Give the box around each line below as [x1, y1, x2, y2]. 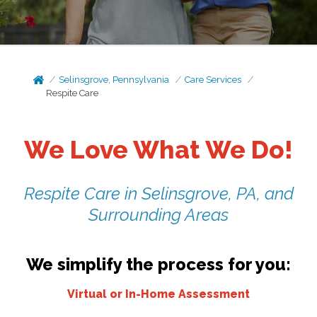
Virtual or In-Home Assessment [67, 287, 250, 301]
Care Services [185, 74, 242, 85]
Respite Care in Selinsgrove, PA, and [23, 183, 294, 204]
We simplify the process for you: [26, 253, 291, 275]
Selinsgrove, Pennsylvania [59, 74, 170, 85]
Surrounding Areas [88, 204, 229, 225]
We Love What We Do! [24, 135, 293, 164]
